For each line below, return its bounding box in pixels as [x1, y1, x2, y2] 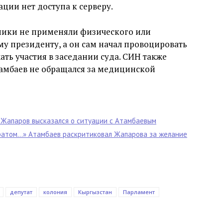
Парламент [123, 188, 155, 196]
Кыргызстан [78, 188, 112, 196]
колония [43, 188, 67, 196]
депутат [10, 188, 32, 196]
